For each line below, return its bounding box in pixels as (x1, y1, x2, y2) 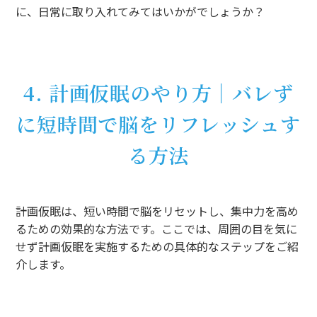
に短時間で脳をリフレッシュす (16, 109, 301, 138)
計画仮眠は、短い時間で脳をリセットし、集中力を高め (16, 202, 299, 219)
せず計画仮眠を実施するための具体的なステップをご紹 (16, 237, 299, 255)
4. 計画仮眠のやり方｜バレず (23, 78, 294, 107)
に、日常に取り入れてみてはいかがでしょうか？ (16, 2, 265, 20)
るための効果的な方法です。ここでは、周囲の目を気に (16, 219, 298, 237)
